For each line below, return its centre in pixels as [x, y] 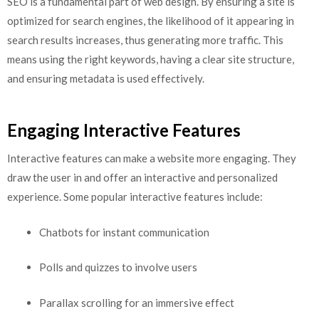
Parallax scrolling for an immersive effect [137, 302]
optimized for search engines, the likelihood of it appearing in [151, 20]
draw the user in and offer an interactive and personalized [142, 178]
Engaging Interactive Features [124, 130]
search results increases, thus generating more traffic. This [145, 40]
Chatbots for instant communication [124, 232]
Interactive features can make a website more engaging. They [152, 158]
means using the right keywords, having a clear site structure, [151, 59]
